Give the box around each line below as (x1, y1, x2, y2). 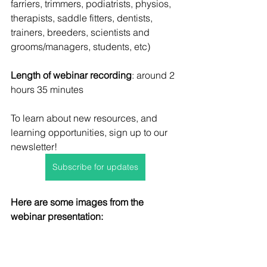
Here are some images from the (11, 196, 146, 209)
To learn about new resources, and (11, 112, 160, 125)
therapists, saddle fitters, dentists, (11, 12, 155, 24)
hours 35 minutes (11, 83, 83, 96)
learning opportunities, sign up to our (11, 126, 170, 139)
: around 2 (132, 69, 177, 82)
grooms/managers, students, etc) (11, 41, 150, 53)
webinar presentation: (11, 210, 103, 223)
